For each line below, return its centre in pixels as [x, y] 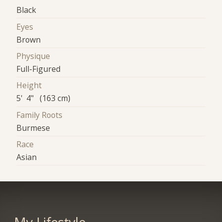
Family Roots [40, 115]
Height [29, 85]
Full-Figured [39, 69]
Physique [33, 56]
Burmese [33, 128]
